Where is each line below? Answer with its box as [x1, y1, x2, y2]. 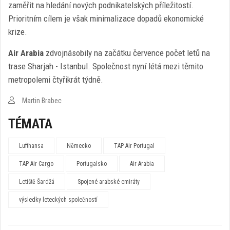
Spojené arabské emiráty [78, 178, 140, 185]
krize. [8, 27, 27, 37]
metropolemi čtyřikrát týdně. [8, 74, 103, 85]
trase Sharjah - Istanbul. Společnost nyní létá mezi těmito [8, 61, 203, 71]
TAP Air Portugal [114, 142, 155, 149]
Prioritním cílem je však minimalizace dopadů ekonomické [8, 13, 204, 24]
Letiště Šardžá [19, 178, 54, 185]
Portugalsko [76, 160, 107, 167]
